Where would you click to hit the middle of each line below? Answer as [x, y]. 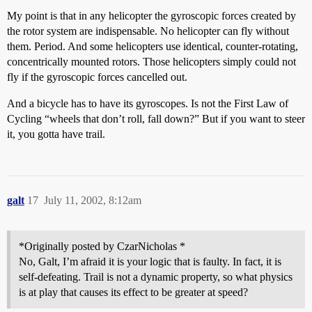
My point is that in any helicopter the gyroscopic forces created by [151, 16]
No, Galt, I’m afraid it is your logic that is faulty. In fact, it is [150, 262]
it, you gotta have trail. [56, 134]
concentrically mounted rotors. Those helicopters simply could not [151, 62]
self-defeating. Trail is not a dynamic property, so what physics [156, 277]
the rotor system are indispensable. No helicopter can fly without [148, 31]
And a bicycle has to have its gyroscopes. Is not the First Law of [148, 103]
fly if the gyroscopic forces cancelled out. [97, 77]
